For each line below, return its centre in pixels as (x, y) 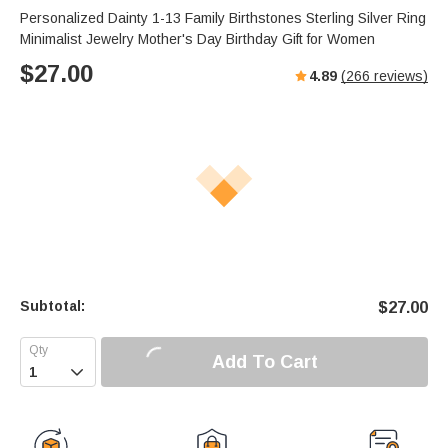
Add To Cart (264, 361)
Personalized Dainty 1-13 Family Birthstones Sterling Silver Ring (223, 18)
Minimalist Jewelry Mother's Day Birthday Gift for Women (197, 39)
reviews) (399, 76)
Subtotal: (52, 306)
